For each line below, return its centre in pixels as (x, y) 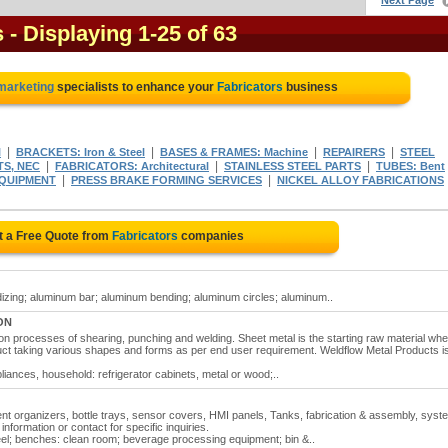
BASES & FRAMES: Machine (234, 152)
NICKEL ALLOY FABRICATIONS (360, 180)
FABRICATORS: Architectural (132, 166)
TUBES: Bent (410, 166)
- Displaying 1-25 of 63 (123, 33)
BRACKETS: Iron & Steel (80, 152)
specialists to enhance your (135, 87)
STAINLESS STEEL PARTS (292, 166)
